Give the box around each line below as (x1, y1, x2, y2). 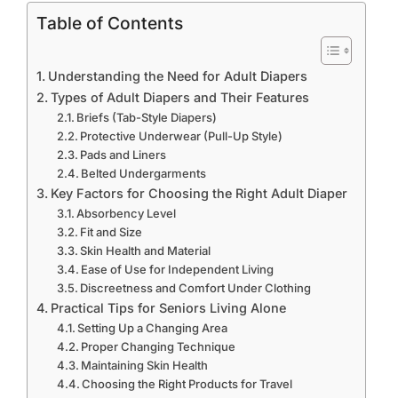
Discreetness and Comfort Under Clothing (80, 281, 312, 295)
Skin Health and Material (80, 243, 211, 258)
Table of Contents (36, 12, 183, 35)
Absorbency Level (76, 206, 177, 220)
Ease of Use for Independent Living (81, 262, 275, 276)
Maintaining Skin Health (81, 358, 209, 372)
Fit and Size (80, 225, 143, 239)
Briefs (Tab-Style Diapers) (76, 110, 218, 124)
